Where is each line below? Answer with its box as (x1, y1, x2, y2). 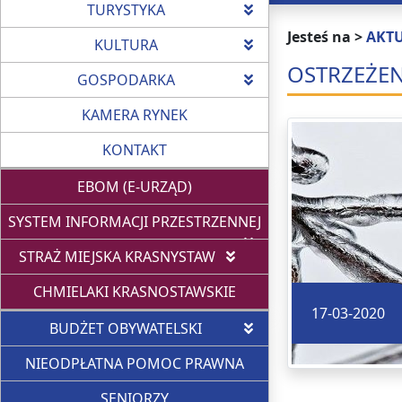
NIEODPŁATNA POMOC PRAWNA (25, 354, 244, 373)
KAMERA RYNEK (82, 105, 188, 125)
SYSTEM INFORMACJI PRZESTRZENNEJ (8, 212, 261, 232)
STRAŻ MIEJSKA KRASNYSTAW (18, 247, 215, 267)
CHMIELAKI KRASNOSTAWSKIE (33, 282, 236, 301)
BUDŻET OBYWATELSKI (49, 319, 202, 338)
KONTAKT (102, 140, 167, 160)
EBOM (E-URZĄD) (77, 177, 192, 197)
